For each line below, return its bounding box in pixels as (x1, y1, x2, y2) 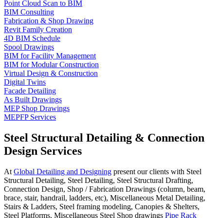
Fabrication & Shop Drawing (4, 16, 93, 25)
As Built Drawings (4, 95, 62, 104)
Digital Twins (4, 77, 46, 86)
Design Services (4, 144, 82, 157)
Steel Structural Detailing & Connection (4, 131, 204, 144)
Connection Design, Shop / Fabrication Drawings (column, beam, (4, 184, 205, 193)
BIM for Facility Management (4, 51, 96, 60)
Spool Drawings (4, 42, 54, 51)
